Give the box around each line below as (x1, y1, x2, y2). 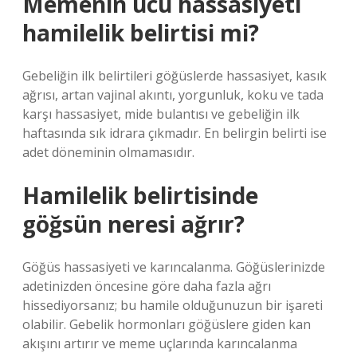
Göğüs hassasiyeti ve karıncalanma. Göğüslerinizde (22, 258, 325, 276)
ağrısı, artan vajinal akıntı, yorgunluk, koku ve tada (22, 86, 324, 104)
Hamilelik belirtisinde (22, 180, 258, 210)
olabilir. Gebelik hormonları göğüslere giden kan (22, 316, 311, 333)
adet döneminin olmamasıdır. (22, 143, 194, 161)
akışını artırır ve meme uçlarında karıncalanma (22, 335, 297, 352)
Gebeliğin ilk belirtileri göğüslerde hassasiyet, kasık (22, 67, 327, 84)
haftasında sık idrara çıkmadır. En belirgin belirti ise (22, 124, 327, 142)
